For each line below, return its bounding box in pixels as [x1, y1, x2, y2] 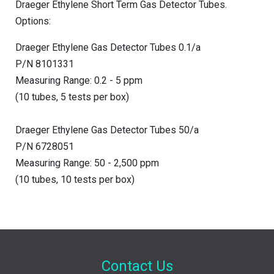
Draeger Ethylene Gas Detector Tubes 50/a [15, 124, 199, 136]
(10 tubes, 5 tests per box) [15, 91, 129, 103]
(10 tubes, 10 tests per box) [15, 173, 135, 185]
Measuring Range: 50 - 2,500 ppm [15, 157, 159, 169]
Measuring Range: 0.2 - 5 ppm [15, 74, 143, 86]
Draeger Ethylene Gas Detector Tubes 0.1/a [15, 41, 201, 53]
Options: [15, 15, 51, 27]
